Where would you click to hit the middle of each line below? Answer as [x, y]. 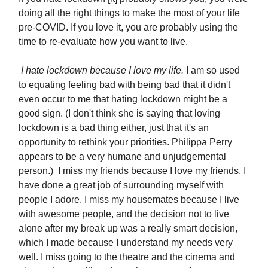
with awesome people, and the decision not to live [124, 214]
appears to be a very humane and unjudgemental [122, 156]
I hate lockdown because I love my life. [102, 70]
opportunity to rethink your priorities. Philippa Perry [125, 142]
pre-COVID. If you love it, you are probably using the [128, 27]
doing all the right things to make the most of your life [129, 13]
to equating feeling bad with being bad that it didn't [124, 85]
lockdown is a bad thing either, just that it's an [114, 128]
